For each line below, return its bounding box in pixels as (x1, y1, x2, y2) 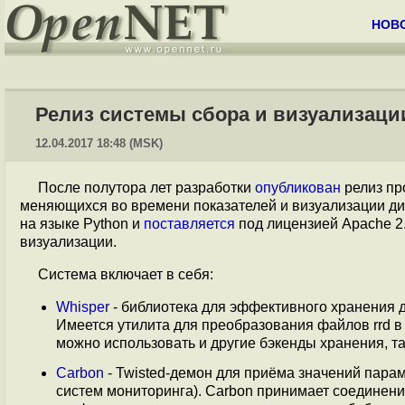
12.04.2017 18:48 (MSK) (35, 137, 163, 150)
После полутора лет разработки (38, 180, 255, 195)
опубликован (255, 180, 341, 195)
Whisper (56, 299, 109, 315)
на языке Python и (20, 216, 144, 231)
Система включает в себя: (38, 267, 213, 282)
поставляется (144, 216, 235, 231)
